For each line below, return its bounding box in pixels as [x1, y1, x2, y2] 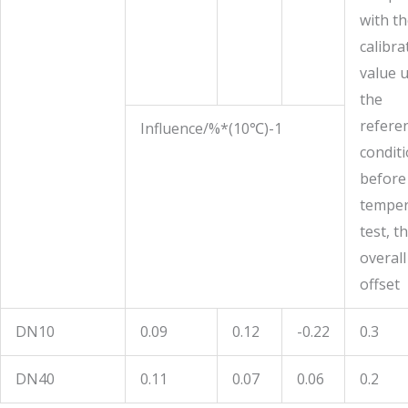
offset [360, 274, 400, 294]
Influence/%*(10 [140, 118, 250, 138]
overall [360, 248, 406, 268]
